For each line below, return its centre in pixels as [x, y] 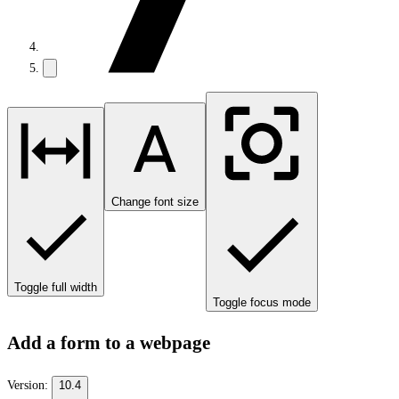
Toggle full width [56, 287]
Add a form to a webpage [109, 343]
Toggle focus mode [262, 302]
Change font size [155, 202]
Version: [29, 385]
